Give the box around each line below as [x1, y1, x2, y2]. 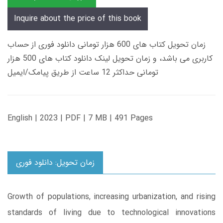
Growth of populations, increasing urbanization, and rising [7, 190, 216, 203]
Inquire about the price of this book [14, 12, 141, 25]
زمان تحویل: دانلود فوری [16, 156, 95, 169]
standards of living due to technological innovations [7, 206, 216, 219]
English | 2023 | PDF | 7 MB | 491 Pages [7, 111, 153, 124]
